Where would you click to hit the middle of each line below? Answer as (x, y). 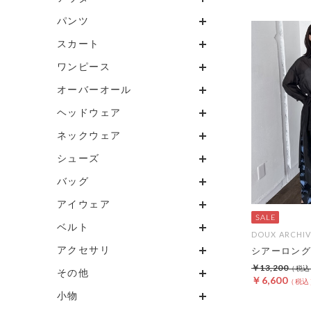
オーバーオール (94, 89)
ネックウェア (89, 135)
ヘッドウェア (89, 112)
